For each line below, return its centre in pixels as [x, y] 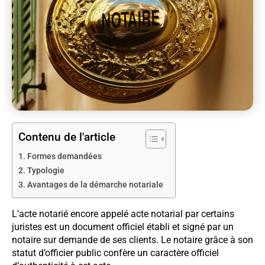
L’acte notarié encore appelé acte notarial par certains [123, 214]
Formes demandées [64, 157]
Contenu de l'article [67, 137]
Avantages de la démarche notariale [95, 185]
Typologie [46, 171]
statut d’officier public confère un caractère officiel [115, 253]
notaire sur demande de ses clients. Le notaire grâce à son [132, 240]
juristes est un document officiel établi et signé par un [123, 227]
